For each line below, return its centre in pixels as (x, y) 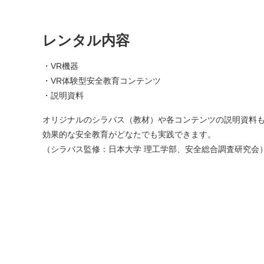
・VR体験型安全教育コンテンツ (102, 80)
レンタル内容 (86, 40)
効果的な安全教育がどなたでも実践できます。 (129, 134)
